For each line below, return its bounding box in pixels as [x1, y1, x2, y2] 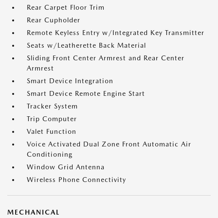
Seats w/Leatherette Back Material [27, 41, 146, 50]
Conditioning [27, 150, 73, 159]
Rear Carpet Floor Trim [27, 3, 105, 12]
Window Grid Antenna [27, 163, 105, 171]
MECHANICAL [7, 208, 60, 217]
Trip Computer [27, 115, 77, 123]
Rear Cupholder [27, 16, 80, 24]
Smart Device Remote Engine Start [27, 90, 145, 98]
